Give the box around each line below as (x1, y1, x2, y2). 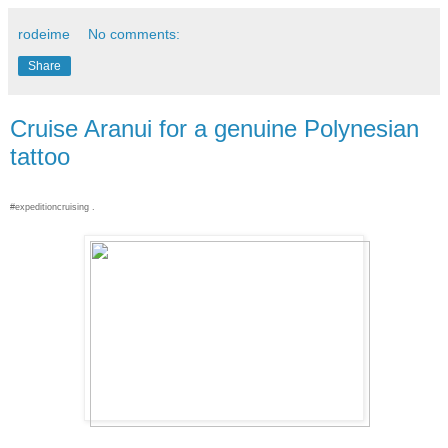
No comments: (88, 26, 181, 43)
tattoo (10, 143, 70, 171)
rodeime (18, 26, 70, 43)
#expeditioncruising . (10, 202, 95, 213)
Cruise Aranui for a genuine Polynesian (10, 115, 419, 143)
